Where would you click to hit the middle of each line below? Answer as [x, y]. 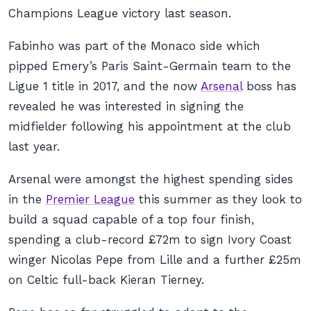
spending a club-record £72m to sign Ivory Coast [150, 239]
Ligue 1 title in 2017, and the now [104, 86]
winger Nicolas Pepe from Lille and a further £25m [155, 260]
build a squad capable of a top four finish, [131, 219]
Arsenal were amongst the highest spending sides [151, 179]
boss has [269, 86]
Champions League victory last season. [120, 13]
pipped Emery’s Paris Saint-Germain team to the [150, 66]
